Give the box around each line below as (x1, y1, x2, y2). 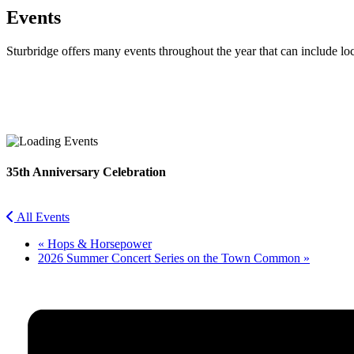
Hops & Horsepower (44, 237, 152, 251)
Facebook (6, 101, 55, 115)
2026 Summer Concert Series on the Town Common (38, 251, 303, 265)
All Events (17, 210, 70, 224)
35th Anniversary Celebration (6, 165, 166, 179)
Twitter (6, 126, 42, 141)
